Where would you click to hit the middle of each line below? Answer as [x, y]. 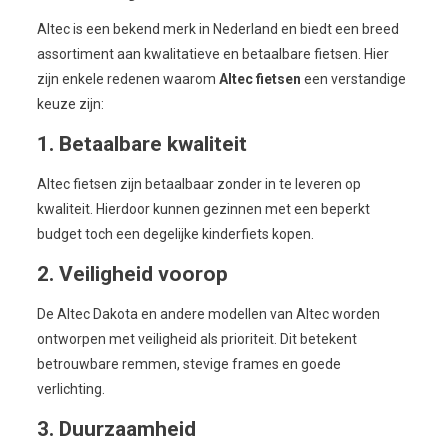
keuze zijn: [70, 103]
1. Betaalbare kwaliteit [141, 143]
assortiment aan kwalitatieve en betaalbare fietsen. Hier [212, 53]
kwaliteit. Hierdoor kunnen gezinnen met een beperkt [203, 208]
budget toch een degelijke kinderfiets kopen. [175, 233]
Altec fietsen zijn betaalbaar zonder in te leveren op [198, 183]
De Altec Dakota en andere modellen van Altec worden [208, 313]
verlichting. [70, 388]
